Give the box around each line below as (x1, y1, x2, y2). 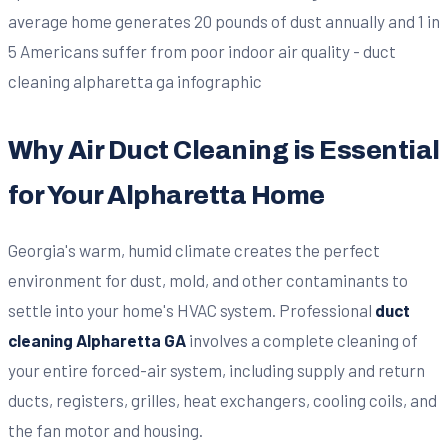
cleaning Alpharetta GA (8, 329, 186, 350)
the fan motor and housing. (8, 419, 203, 440)
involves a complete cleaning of (186, 329, 418, 350)
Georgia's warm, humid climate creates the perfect (8, 239, 380, 260)
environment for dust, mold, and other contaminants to (8, 269, 408, 290)
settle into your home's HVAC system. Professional (8, 299, 375, 320)
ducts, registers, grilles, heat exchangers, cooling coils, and (8, 389, 437, 410)
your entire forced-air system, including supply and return (8, 359, 425, 380)
